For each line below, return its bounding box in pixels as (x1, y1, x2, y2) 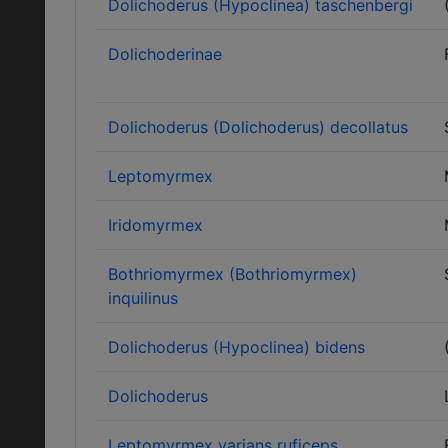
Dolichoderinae (108, 44, 222, 64)
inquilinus (108, 288, 178, 308)
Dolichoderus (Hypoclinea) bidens (108, 337, 365, 357)
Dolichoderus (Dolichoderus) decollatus (108, 117, 408, 137)
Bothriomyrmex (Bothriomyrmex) (108, 264, 357, 284)
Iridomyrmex (108, 215, 203, 235)
